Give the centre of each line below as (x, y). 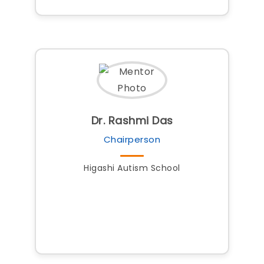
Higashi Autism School (132, 168)
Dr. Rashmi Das (132, 121)
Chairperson (132, 139)
